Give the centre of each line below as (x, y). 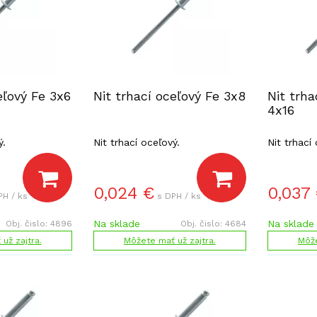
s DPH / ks (179, 196)
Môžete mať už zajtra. (169, 241)
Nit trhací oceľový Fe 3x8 (169, 96)
